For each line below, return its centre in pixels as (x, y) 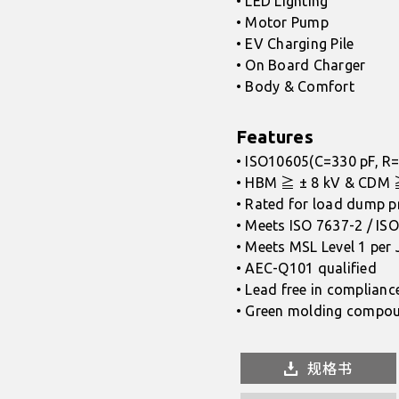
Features (275, 137)
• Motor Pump (282, 22)
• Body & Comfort (295, 86)
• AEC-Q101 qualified (306, 268)
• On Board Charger (301, 65)
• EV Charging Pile (295, 44)
